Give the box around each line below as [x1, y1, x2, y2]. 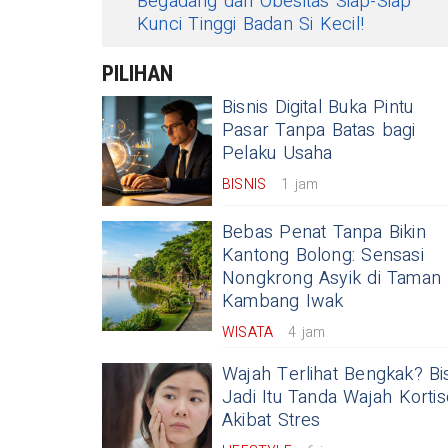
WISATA [222, 322, 274, 343]
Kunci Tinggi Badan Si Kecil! [137, 11, 364, 38]
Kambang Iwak [222, 288, 344, 315]
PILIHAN [102, 61, 173, 86]
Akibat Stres [222, 407, 321, 434]
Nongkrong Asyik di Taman [222, 265, 442, 292]
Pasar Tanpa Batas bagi [222, 117, 416, 144]
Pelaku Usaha [222, 140, 333, 167]
